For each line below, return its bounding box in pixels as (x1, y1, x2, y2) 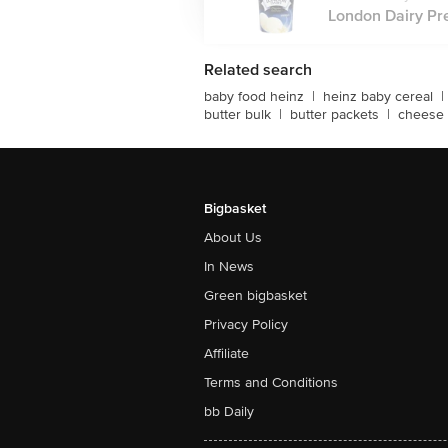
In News (204, 258, 254, 275)
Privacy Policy (204, 316, 288, 333)
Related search (204, 60, 312, 80)
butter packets (290, 106, 379, 123)
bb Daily (204, 403, 254, 420)
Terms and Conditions (204, 374, 338, 391)
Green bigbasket (204, 287, 307, 304)
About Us (204, 229, 262, 246)
